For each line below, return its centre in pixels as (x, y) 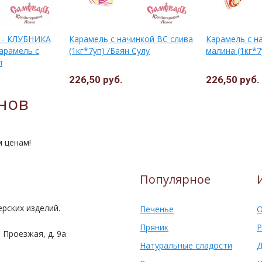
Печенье (157, 209)
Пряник (154, 227)
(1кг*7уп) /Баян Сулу (109, 50)
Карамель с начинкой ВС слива (131, 39)
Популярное (175, 180)
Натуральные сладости (186, 245)
